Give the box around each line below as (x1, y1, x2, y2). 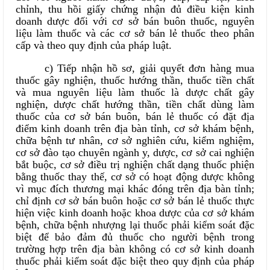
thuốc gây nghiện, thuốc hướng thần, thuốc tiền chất (16, 74, 254, 86)
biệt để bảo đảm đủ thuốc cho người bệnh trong (16, 231, 254, 243)
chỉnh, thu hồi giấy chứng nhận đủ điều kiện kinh (16, 3, 254, 15)
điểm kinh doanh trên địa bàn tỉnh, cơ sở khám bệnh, (16, 122, 254, 134)
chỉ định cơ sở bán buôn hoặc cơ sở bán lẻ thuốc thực (16, 195, 254, 207)
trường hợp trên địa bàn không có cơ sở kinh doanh (16, 243, 254, 255)
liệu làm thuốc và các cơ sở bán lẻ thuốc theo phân (16, 27, 254, 39)
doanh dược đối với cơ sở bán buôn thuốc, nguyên (16, 15, 254, 27)
